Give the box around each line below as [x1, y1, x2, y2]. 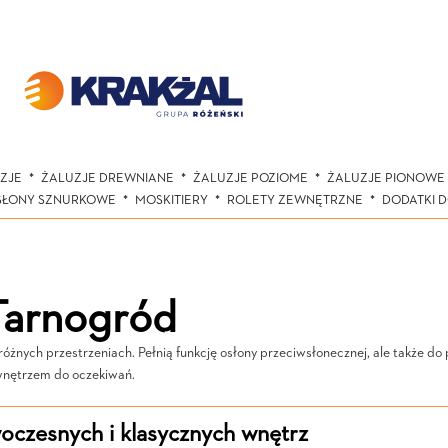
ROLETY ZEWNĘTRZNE [227, 194, 363, 207]
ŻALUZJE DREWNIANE [40, 172, 174, 185]
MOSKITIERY [135, 194, 208, 207]
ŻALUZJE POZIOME [192, 172, 308, 185]
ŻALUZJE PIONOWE [326, 172, 445, 185]
